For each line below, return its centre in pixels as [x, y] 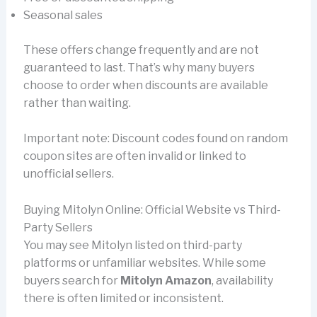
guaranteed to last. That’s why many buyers [139, 67]
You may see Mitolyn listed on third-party [132, 245]
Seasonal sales [63, 15]
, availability [242, 280]
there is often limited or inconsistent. [123, 298]
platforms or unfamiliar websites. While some [144, 263]
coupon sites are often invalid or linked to [134, 156]
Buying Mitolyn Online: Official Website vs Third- [152, 209]
